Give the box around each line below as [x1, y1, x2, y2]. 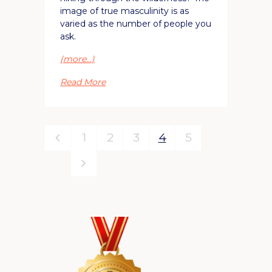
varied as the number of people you [60, 18, 211, 29]
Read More [60, 76, 106, 87]
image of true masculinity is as [60, 5, 189, 16]
